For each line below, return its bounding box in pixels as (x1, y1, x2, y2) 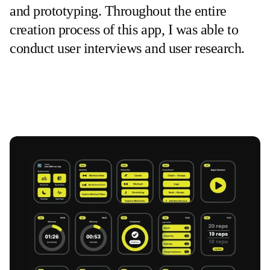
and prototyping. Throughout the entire (10, 2, 227, 19)
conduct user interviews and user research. (10, 40, 245, 56)
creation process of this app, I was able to (10, 21, 239, 37)
